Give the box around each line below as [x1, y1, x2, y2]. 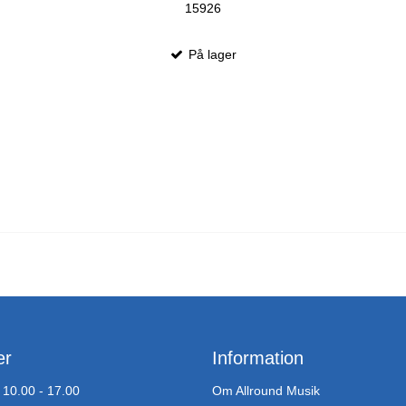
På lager [185, 46, 237, 62]
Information [212, 348, 304, 369]
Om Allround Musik [212, 382, 320, 398]
